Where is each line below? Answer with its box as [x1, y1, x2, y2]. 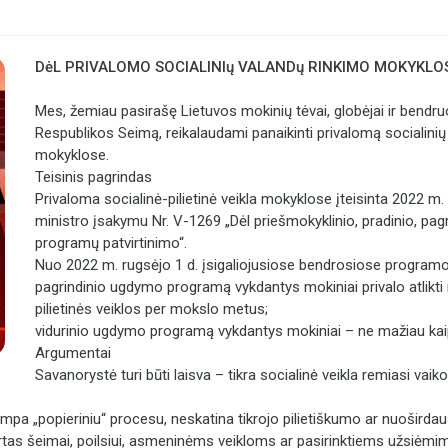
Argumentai [35, 344, 111, 362]
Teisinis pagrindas [35, 168, 152, 186]
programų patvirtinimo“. [35, 234, 187, 252]
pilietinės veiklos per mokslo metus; [35, 300, 268, 318]
